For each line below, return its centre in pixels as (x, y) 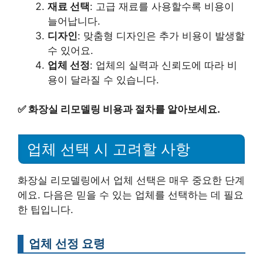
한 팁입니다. (45, 209)
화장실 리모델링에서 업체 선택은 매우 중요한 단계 (131, 180)
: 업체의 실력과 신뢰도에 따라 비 (163, 65)
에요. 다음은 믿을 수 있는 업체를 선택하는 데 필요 (131, 195)
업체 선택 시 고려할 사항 (109, 149)
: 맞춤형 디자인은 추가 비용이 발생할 (161, 36)
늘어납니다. (74, 21)
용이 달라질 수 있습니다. (103, 80)
